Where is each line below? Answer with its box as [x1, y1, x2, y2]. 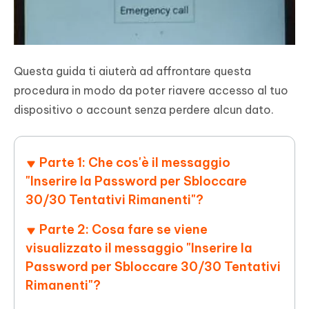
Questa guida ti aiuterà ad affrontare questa [14, 64, 251, 79]
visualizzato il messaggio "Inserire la [26, 240, 252, 257]
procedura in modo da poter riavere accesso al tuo [14, 83, 288, 98]
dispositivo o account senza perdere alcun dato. [14, 103, 274, 117]
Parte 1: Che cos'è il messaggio [39, 154, 230, 171]
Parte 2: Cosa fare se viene [39, 221, 208, 238]
